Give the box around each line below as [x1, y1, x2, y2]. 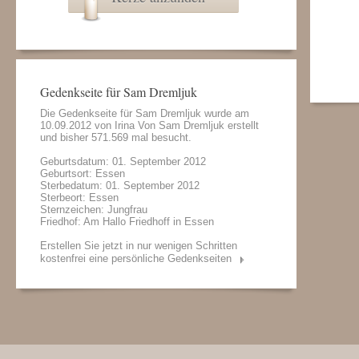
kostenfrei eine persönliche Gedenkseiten [40, 252, 232, 264]
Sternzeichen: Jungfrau [40, 204, 147, 216]
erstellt [224, 119, 259, 131]
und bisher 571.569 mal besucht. [40, 131, 192, 143]
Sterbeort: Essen [40, 192, 119, 204]
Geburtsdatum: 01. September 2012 [40, 155, 206, 167]
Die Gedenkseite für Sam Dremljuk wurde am [40, 107, 249, 119]
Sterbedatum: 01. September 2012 [40, 179, 200, 192]
